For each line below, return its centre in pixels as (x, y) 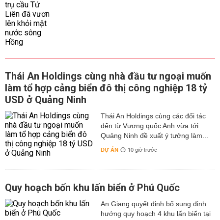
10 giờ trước (142, 150)
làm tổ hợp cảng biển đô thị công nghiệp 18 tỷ (106, 88)
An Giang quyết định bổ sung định (153, 204)
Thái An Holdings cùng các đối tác (153, 116)
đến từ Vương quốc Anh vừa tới (149, 126)
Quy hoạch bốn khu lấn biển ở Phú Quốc (92, 188)
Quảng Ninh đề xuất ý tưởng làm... (154, 136)
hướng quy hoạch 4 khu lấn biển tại (155, 214)
